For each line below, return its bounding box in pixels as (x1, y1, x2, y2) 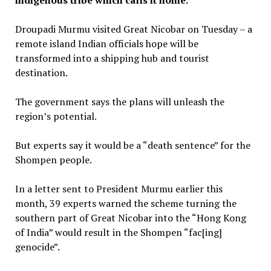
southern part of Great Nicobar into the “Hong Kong (15, 211, 246, 224)
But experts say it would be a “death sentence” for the (15, 138, 250, 152)
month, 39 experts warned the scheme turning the (15, 196, 237, 210)
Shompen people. (15, 152, 92, 166)
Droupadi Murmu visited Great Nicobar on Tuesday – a (15, 22, 252, 36)
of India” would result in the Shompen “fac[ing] (15, 225, 222, 239)
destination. (15, 65, 68, 79)
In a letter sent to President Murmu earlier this (15, 181, 223, 195)
